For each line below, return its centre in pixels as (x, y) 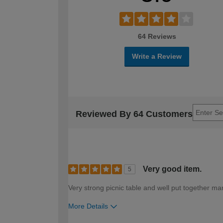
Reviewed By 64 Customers (134, 114)
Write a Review (157, 56)
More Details (88, 206)
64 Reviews (157, 36)
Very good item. (172, 169)
